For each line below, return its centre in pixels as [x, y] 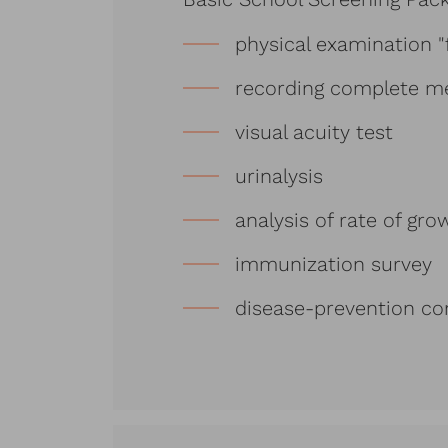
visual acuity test [314, 132]
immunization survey [334, 264]
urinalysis [279, 176]
